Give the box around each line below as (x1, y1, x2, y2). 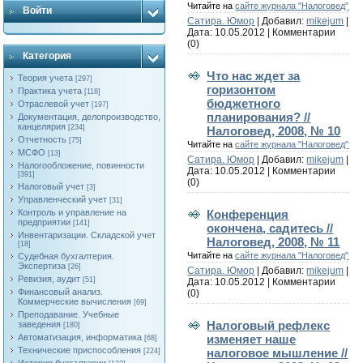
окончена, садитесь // (207, 220, 334, 235)
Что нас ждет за (207, 68, 301, 83)
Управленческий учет (18, 194, 108, 204)
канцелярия (18, 122, 66, 131)
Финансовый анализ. (18, 287, 104, 297)
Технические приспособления (18, 345, 142, 355)
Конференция (207, 207, 289, 221)
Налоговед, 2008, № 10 (207, 123, 341, 138)
